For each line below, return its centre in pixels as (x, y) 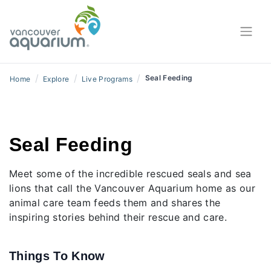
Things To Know (57, 256)
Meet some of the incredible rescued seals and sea (130, 173)
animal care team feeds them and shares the (115, 202)
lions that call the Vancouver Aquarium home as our (132, 188)
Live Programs (107, 79)
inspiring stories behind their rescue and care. (118, 217)
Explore (56, 79)
